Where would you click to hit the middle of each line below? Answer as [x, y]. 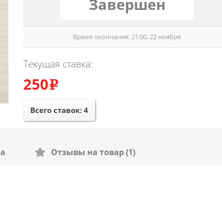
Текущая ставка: [58, 64]
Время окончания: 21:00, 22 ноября [127, 37]
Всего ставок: [57, 110]
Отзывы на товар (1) [90, 152]
